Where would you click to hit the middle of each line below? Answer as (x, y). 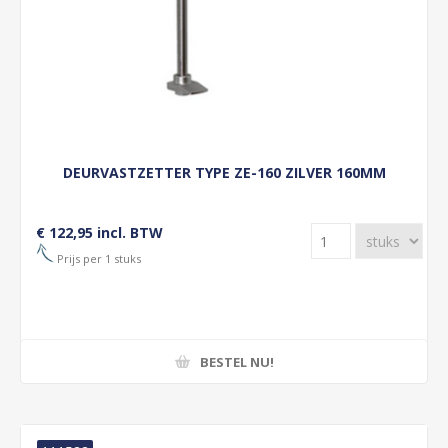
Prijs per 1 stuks (97, 258)
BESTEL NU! (236, 361)
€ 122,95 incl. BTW (99, 232)
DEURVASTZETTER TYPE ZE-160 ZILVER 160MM (224, 172)
